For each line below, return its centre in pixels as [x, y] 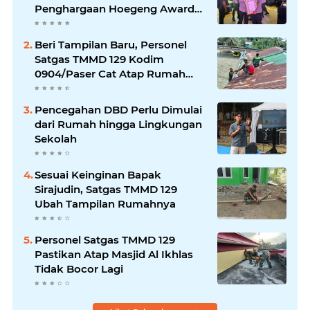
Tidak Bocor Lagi [79, 268]
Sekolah [56, 138]
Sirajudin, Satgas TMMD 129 [106, 189]
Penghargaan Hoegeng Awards [117, 8]
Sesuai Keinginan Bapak [98, 174]
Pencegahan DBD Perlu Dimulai [118, 109]
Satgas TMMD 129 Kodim [99, 59]
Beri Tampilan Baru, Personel [111, 44]
